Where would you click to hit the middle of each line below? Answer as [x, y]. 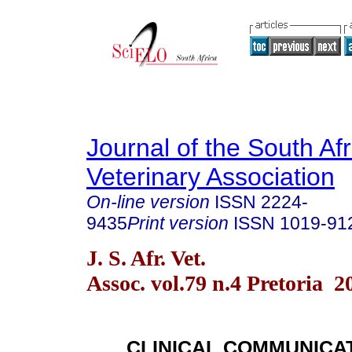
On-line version [148, 202]
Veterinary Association [211, 177]
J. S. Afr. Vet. [146, 258]
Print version [178, 223]
